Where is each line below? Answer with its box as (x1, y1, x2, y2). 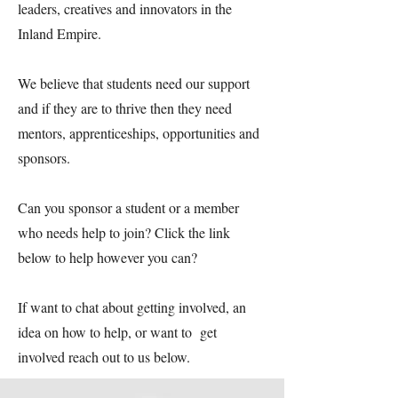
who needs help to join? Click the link (18, 222, 230, 242)
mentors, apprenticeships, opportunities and (18, 123, 259, 142)
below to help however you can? (18, 247, 202, 267)
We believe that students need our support (18, 73, 250, 92)
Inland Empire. (18, 23, 106, 43)
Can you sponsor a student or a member (18, 197, 239, 217)
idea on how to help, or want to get (18, 322, 217, 341)
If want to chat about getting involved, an (18, 297, 246, 316)
